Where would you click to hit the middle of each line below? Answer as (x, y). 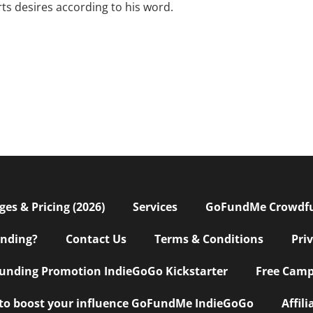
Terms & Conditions (209, 239)
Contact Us (96, 239)
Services (155, 207)
